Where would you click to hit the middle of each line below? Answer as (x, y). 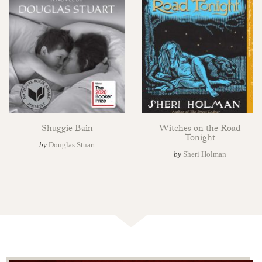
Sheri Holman (204, 154)
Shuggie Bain (67, 130)
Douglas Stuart (72, 145)
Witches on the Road (200, 130)
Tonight (200, 139)
